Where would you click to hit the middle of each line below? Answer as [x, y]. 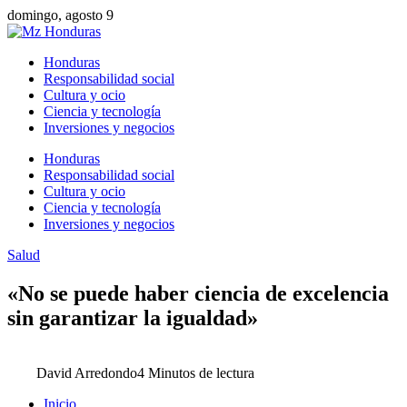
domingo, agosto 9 [60, 15]
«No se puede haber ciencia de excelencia [198, 293]
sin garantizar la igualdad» [133, 318]
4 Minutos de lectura [196, 372]
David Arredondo [87, 372]
